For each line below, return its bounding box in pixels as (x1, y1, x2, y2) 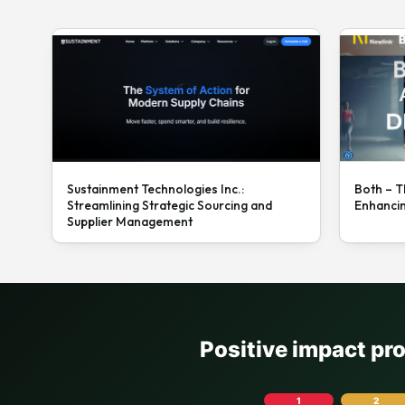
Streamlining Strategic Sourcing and (67, 196, 272, 213)
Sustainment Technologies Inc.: (67, 180, 244, 197)
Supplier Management (67, 212, 193, 230)
